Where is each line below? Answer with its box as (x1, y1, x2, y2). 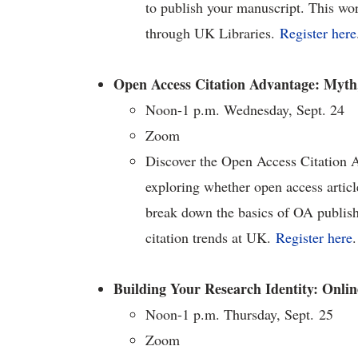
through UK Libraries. (145, 23, 280, 42)
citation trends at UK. (145, 228, 276, 247)
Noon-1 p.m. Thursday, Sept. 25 (145, 304, 333, 324)
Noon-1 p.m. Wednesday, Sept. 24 (145, 100, 344, 119)
